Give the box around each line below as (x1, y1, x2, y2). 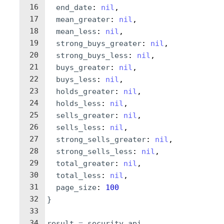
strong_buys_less (56, 51, 128, 60)
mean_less (56, 27, 96, 36)
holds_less (56, 99, 101, 108)
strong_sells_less (56, 147, 132, 156)
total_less (56, 171, 101, 180)
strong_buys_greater (56, 39, 141, 48)
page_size (56, 183, 96, 192)
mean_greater (56, 15, 110, 24)
